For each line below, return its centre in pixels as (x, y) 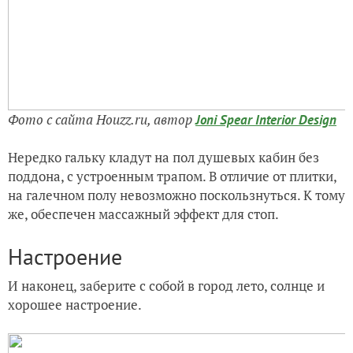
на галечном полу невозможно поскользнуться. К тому (176, 195)
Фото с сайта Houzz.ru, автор (102, 119)
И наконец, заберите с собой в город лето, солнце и (166, 285)
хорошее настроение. (75, 304)
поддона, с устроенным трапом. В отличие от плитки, (172, 176)
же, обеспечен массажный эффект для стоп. (143, 214)
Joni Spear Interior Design (266, 119)
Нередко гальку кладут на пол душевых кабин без (163, 157)
